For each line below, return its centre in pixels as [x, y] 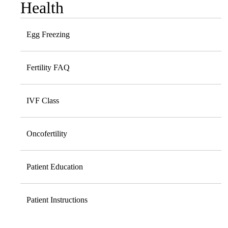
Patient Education [55, 167]
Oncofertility [47, 134]
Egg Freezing [48, 35]
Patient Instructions [57, 200]
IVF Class [43, 101]
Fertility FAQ [48, 68]
